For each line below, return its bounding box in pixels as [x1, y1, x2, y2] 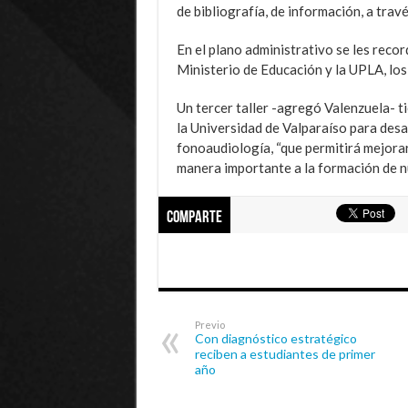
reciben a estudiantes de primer [194, 345, 375, 362]
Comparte [166, 209, 222, 227]
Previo [194, 318, 225, 331]
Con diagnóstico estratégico [194, 330, 357, 346]
